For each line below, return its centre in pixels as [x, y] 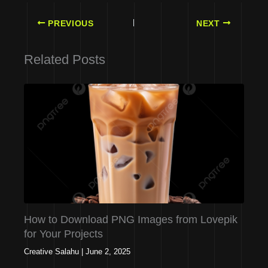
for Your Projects [63, 234]
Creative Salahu [51, 251]
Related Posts [65, 60]
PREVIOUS [69, 23]
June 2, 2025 [108, 251]
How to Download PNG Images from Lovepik [131, 219]
